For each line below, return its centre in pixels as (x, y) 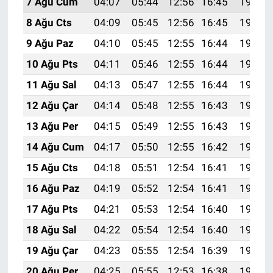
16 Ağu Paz (53, 188)
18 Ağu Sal (51, 229)
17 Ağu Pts (52, 209)
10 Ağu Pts (52, 64)
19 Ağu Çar (52, 250)
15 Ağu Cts (52, 167)
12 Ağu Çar (52, 105)
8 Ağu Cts (49, 22)
